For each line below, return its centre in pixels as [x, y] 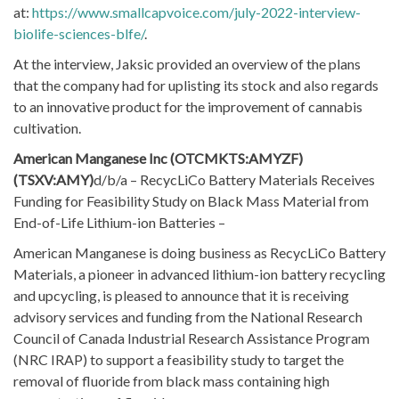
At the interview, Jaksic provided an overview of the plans [187, 63]
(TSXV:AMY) [53, 179]
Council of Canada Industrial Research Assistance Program [191, 338]
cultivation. [47, 127]
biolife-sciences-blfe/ [79, 33]
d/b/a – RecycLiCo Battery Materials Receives [234, 179]
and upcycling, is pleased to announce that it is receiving [181, 295]
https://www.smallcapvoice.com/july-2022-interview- [196, 12]
